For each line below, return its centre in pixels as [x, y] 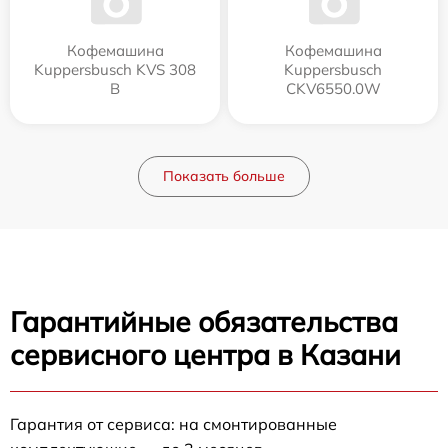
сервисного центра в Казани [205, 354]
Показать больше [224, 176]
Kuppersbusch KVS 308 [115, 69]
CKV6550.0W [333, 88]
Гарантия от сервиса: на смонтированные [173, 424]
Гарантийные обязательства [204, 321]
